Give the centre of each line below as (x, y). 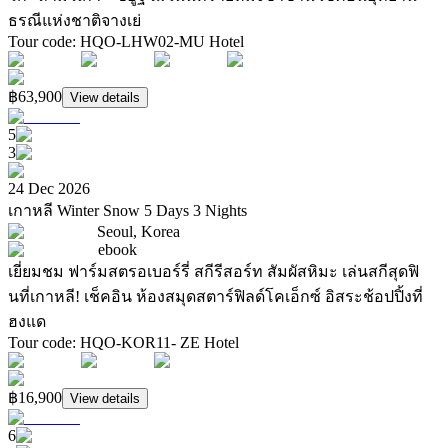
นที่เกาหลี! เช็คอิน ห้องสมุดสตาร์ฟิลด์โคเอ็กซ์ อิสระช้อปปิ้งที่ (215, 297)
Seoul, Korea (138, 232)
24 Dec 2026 (49, 189)
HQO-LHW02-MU (144, 42)
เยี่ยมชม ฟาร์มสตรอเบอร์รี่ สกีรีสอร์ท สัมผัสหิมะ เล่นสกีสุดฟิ (213, 272)
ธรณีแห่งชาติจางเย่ (74, 21)
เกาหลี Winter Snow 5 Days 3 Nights (127, 211)
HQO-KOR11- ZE (142, 343)
